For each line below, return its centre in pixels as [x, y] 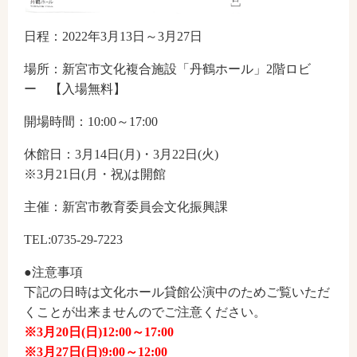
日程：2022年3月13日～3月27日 [113, 36]
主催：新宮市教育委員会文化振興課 [132, 206]
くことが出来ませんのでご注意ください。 [145, 312]
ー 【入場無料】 [75, 88]
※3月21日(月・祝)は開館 [95, 174]
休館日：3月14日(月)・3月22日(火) [121, 154]
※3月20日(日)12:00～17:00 [99, 331]
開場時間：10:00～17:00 [91, 121]
